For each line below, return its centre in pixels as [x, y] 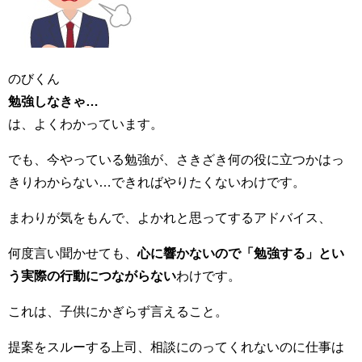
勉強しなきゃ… [53, 101]
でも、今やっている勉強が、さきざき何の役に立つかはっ [176, 160]
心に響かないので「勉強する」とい [241, 253]
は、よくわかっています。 [86, 124]
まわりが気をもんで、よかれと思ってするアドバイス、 [170, 218]
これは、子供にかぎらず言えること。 [118, 311]
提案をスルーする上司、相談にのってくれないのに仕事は [176, 347]
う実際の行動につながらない [92, 276]
